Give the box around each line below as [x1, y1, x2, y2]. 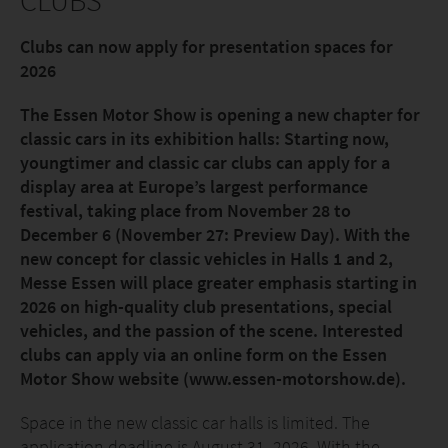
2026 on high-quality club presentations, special [20, 295, 392, 318]
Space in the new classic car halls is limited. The [20, 411, 370, 434]
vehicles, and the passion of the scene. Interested [20, 319, 403, 342]
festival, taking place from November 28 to [20, 199, 351, 222]
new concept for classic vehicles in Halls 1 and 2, [20, 247, 393, 270]
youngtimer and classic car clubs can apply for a [20, 151, 390, 174]
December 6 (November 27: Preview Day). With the [20, 223, 410, 246]
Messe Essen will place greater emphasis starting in [20, 271, 417, 294]
